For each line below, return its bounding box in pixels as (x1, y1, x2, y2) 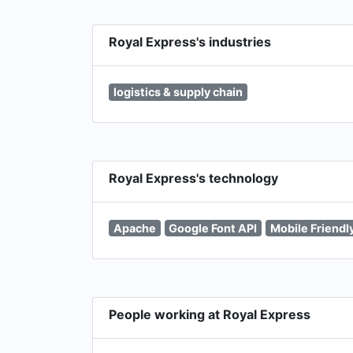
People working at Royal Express (109, 306, 310, 322)
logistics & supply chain (113, 85, 243, 98)
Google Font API (169, 221, 258, 235)
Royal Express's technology (109, 169, 278, 186)
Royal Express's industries (109, 34, 271, 50)
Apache (113, 221, 156, 235)
